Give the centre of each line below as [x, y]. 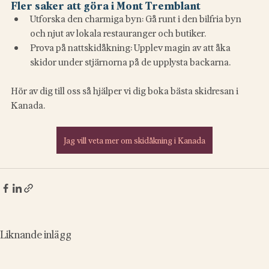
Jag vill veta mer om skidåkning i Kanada [134, 140]
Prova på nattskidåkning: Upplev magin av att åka [131, 47]
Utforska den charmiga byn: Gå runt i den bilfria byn [137, 18]
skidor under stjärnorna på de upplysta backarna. [130, 62]
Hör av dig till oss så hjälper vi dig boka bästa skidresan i [125, 90]
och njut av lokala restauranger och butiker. [118, 33]
